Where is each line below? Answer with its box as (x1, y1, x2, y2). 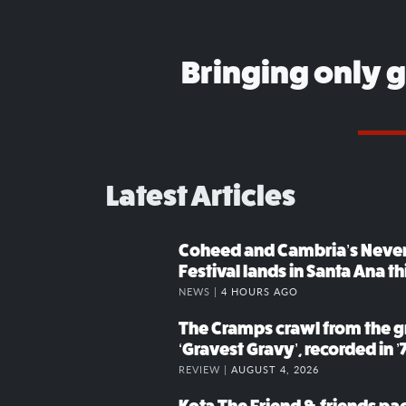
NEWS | (179, 284, 221, 299)
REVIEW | (179, 362, 231, 377)
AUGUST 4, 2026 (231, 362, 319, 377)
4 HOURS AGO (221, 284, 298, 299)
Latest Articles (106, 179, 295, 213)
